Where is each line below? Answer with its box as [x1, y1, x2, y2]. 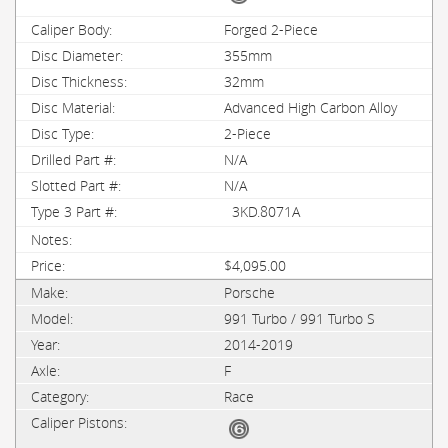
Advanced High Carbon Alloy [224, 98, 397, 117]
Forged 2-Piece [224, 20, 318, 39]
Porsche [224, 283, 275, 302]
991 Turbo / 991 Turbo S [224, 309, 375, 328]
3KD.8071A [232, 202, 300, 221]
